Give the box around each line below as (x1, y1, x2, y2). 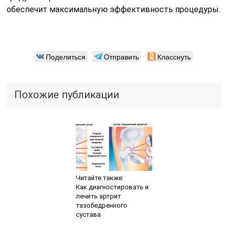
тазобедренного (75, 201, 127, 209)
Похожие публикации (14, 88, 120, 101)
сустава (75, 210, 101, 218)
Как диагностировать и (75, 183, 149, 191)
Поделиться (46, 51, 86, 62)
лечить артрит (75, 192, 121, 200)
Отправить (104, 51, 139, 62)
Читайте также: (75, 174, 124, 182)
